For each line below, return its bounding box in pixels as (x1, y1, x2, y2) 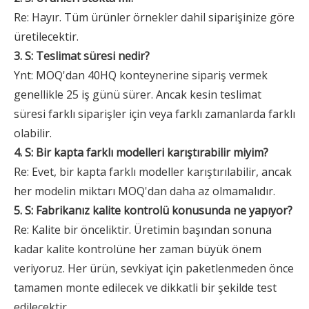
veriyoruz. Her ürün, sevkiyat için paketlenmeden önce (14, 261, 294, 276)
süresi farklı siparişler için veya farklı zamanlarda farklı (14, 106, 295, 121)
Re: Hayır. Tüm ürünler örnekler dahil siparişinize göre (14, 10, 295, 25)
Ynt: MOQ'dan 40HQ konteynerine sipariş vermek (14, 68, 268, 83)
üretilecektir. (14, 29, 79, 44)
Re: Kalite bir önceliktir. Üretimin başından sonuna (14, 222, 272, 237)
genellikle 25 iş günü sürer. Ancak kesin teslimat (14, 87, 261, 102)
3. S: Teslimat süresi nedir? (14, 48, 150, 63)
